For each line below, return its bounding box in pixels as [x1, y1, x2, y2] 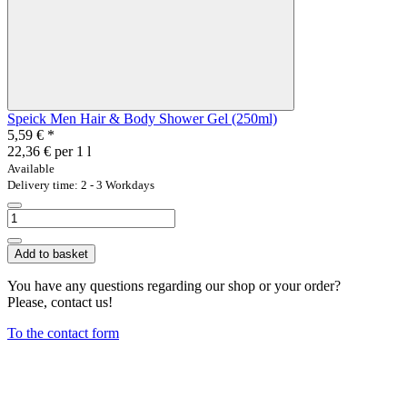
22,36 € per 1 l [7, 143, 91, 159]
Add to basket [15, 246, 88, 261]
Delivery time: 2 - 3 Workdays [7, 177, 154, 192]
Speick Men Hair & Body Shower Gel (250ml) [7, 110, 277, 126]
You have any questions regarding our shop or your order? [7, 277, 341, 293]
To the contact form [7, 324, 119, 341]
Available [7, 161, 55, 175]
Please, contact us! [7, 293, 113, 310]
